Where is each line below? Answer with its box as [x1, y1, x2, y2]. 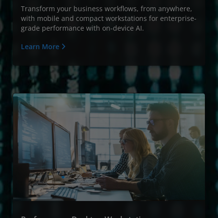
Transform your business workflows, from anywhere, [21, 3, 192, 13]
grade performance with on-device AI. [21, 23, 144, 33]
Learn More [21, 41, 61, 51]
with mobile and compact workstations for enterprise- [21, 13, 197, 23]
